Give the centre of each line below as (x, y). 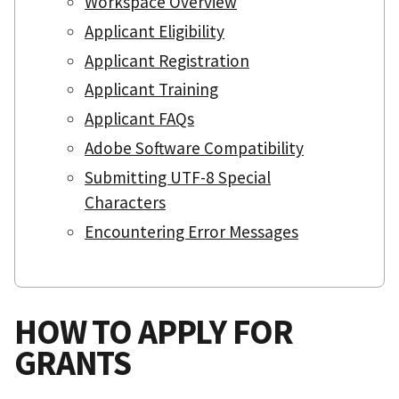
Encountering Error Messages (191, 231)
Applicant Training (151, 90)
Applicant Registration (167, 60)
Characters (125, 202)
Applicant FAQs (139, 119)
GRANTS (73, 362)
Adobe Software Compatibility (194, 148)
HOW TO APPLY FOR (154, 331)
